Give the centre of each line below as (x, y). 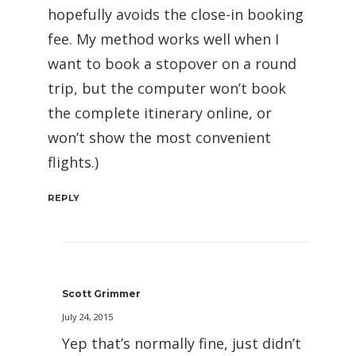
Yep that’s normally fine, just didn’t (182, 343)
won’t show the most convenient (159, 137)
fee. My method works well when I (163, 39)
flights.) (73, 162)
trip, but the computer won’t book (167, 88)
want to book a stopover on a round (172, 63)
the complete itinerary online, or (160, 112)
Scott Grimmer (101, 293)
